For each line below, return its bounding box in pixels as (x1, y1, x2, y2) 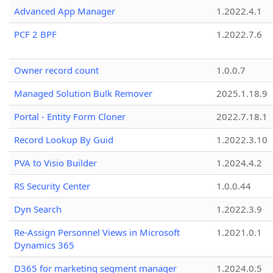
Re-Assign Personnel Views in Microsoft (14, 226, 180, 239)
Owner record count (14, 64, 99, 77)
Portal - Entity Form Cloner (14, 110, 126, 123)
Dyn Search (14, 203, 62, 216)
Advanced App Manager (14, 5, 115, 18)
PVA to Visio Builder (14, 157, 97, 169)
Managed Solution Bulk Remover (14, 87, 152, 100)
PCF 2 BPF (14, 28, 57, 41)
